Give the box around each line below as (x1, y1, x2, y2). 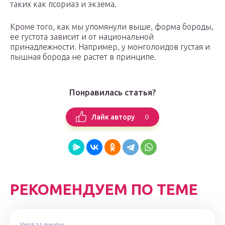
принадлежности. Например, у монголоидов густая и (10, 42, 210, 52)
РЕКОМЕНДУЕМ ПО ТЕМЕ (10, 181, 198, 198)
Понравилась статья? (69, 87, 156, 97)
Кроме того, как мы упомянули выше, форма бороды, (10, 22, 213, 32)
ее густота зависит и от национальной (10, 32, 154, 42)
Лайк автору (91, 113, 135, 121)
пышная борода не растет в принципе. (10, 52, 156, 62)
